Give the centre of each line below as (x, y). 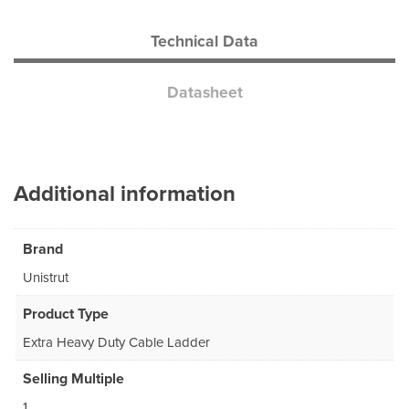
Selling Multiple (73, 379)
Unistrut (46, 278)
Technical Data (204, 41)
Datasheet (204, 92)
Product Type (66, 315)
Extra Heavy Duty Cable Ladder (116, 343)
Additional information (125, 194)
